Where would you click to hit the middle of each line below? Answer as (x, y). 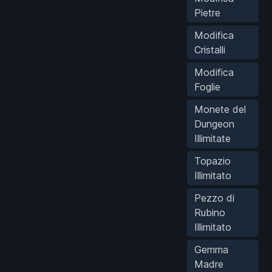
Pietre (207, 12)
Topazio (212, 161)
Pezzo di (214, 198)
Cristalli (210, 49)
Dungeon (214, 124)
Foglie (207, 87)
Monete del (220, 109)
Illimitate (212, 138)
